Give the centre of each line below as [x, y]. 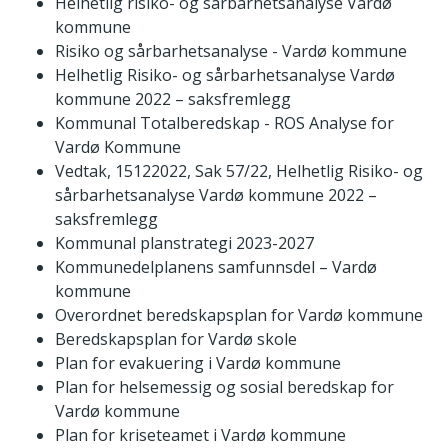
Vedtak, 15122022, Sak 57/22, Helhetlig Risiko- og [239, 170]
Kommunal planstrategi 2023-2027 [184, 242]
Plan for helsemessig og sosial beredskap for [224, 386]
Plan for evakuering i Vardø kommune [198, 362]
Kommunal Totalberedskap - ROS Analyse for [224, 122]
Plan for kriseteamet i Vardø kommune [200, 434]
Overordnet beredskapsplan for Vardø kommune [239, 314]
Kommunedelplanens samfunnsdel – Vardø [216, 266]
